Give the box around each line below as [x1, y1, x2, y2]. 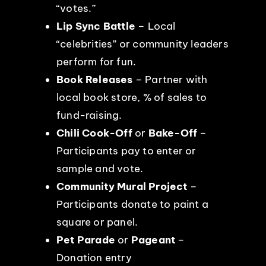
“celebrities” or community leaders [56, 37, 229, 50]
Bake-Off [148, 126, 198, 140]
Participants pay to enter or [56, 144, 197, 157]
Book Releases [56, 72, 135, 86]
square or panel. [56, 215, 138, 229]
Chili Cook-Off [56, 126, 132, 140]
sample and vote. [56, 161, 144, 175]
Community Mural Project [56, 179, 188, 193]
